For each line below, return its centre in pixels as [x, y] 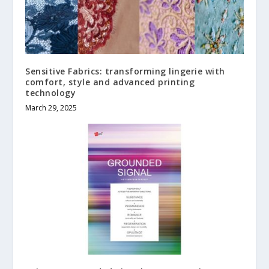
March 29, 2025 [51, 107]
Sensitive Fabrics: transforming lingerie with [125, 71]
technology [51, 92]
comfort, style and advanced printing [110, 82]
